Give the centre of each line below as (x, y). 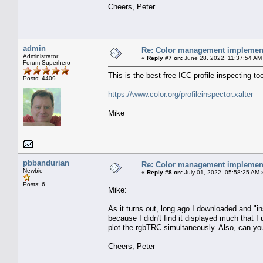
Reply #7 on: (165, 58)
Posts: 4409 (39, 78)
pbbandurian (46, 163)
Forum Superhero (47, 62)
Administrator (41, 56)
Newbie (33, 170)
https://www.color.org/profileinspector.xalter (181, 94)
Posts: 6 (34, 184)
